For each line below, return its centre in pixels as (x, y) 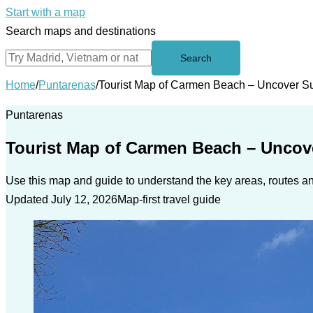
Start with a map (45, 12)
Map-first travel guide (169, 199)
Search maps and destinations (81, 31)
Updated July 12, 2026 (61, 199)
